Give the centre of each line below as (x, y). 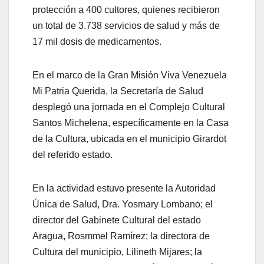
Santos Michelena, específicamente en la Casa (131, 123)
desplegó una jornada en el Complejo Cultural (129, 107)
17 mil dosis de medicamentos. (97, 41)
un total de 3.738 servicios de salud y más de (126, 25)
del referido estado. (72, 154)
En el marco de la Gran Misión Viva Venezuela (130, 75)
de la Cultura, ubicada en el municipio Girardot (129, 138)
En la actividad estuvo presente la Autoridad (124, 188)
